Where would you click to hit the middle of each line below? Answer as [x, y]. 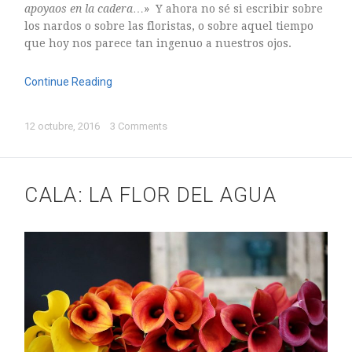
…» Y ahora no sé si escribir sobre [228, 9]
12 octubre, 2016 [64, 126]
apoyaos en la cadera [79, 9]
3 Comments [139, 126]
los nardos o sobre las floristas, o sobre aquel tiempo [169, 26]
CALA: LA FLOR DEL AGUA [150, 195]
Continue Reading [69, 82]
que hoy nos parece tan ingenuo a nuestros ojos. [160, 44]
